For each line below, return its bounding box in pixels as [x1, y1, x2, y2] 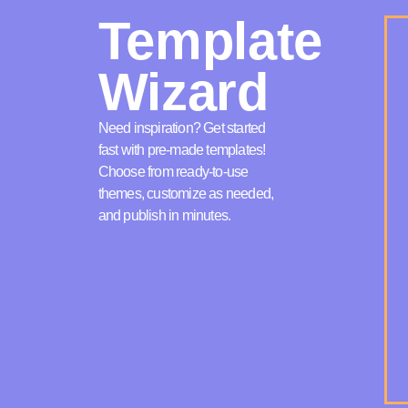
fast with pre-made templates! [97, 141, 266, 158]
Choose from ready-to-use [97, 163, 249, 179]
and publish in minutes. [97, 207, 231, 223]
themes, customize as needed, [97, 185, 274, 201]
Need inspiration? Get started [97, 119, 266, 136]
